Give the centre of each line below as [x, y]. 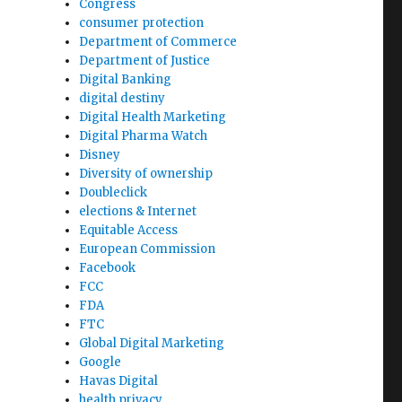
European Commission [148, 249]
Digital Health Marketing [153, 117]
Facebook [108, 268]
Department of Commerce [158, 42]
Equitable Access [129, 230]
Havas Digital [119, 381]
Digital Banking [126, 79]
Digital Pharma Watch [144, 136]
